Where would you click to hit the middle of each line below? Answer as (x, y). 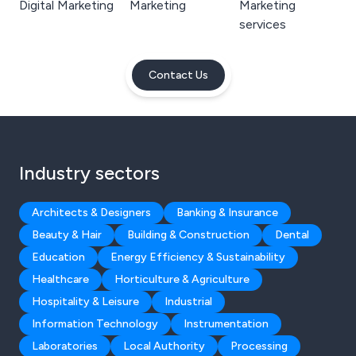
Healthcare (60, 279)
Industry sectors (89, 173)
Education (58, 257)
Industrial (188, 302)
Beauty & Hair (67, 235)
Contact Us (178, 75)
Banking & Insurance (227, 213)
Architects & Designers (91, 213)
